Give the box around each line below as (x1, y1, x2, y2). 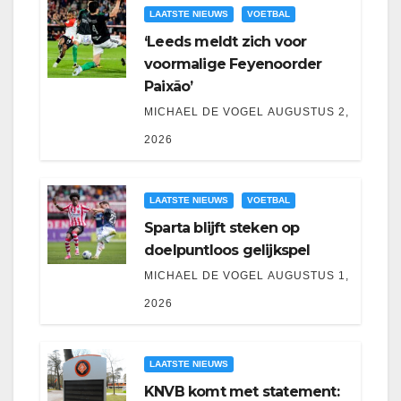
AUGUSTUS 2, (268, 106, 349, 119)
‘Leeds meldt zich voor (144, 33, 307, 51)
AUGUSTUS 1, (268, 269, 349, 283)
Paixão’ (144, 78, 193, 96)
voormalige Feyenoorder (144, 55, 322, 73)
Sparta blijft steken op (144, 219, 300, 237)
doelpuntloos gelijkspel (144, 242, 311, 260)
